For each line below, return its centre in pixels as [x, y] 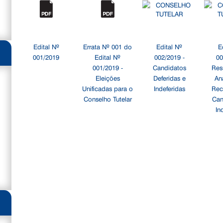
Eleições [108, 78]
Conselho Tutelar [108, 99]
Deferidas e [169, 78]
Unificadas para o [108, 88]
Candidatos [169, 67]
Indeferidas [169, 88]
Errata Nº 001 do [108, 46]
